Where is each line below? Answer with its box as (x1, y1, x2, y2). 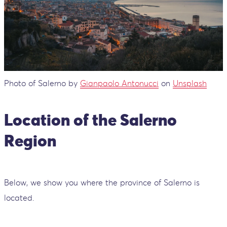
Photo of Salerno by (4, 78, 80, 89)
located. (4, 192, 34, 203)
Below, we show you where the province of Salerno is (4, 177, 200, 187)
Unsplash (173, 78, 207, 89)
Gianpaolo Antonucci (80, 78, 159, 89)
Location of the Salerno (4, 109, 177, 130)
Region (4, 130, 56, 151)
